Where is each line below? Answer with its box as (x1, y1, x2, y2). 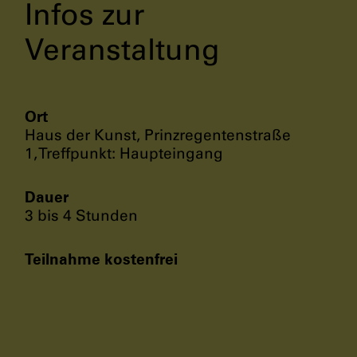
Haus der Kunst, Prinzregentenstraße (25, 125, 291, 144)
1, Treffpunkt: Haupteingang (25, 143, 223, 163)
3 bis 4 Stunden (25, 206, 138, 225)
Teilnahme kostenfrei (25, 249, 178, 269)
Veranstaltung (25, 32, 220, 67)
